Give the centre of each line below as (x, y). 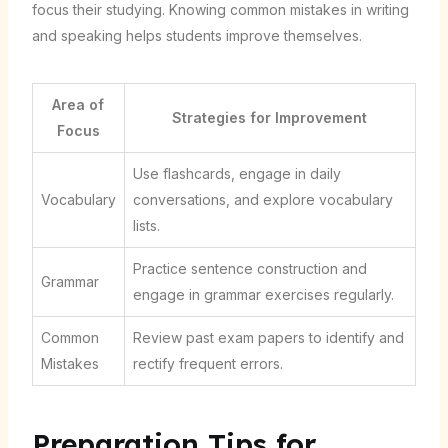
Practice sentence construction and (249, 268)
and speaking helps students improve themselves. (196, 35)
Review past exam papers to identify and (268, 337)
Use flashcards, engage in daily (236, 173)
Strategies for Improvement (270, 117)
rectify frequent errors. (207, 363)
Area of (78, 104)
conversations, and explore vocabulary (262, 199)
